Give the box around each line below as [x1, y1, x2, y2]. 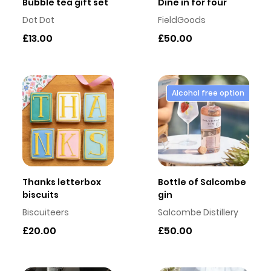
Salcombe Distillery [157, 206, 238, 218]
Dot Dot [22, 14, 54, 26]
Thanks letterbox [22, 176, 101, 188]
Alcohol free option [171, 88, 244, 98]
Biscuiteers [22, 206, 69, 218]
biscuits [22, 189, 59, 201]
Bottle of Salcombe [157, 176, 246, 188]
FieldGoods [157, 14, 206, 26]
